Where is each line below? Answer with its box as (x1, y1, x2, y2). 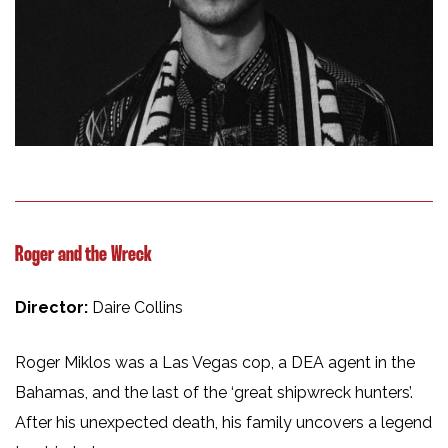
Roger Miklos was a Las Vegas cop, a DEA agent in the (15, 353, 415, 373)
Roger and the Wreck (15, 245, 152, 266)
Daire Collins (92, 298, 183, 318)
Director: (15, 298, 92, 318)
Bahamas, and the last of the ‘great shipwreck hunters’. (15, 383, 413, 403)
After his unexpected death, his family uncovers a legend (15, 413, 432, 433)
